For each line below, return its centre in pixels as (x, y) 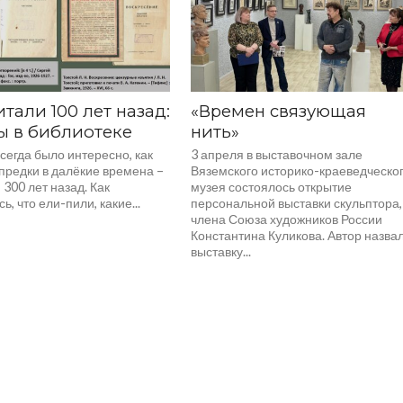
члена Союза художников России (287, 219)
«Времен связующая (279, 111)
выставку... (221, 251)
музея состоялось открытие (272, 187)
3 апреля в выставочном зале (277, 154)
